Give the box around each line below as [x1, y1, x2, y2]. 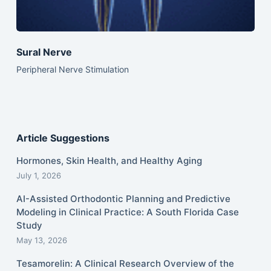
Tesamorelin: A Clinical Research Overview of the [16, 258, 234, 270]
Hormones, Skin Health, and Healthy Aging [16, 155, 202, 167]
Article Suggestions [16, 132, 109, 145]
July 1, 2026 [16, 171, 61, 181]
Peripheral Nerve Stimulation [16, 64, 129, 75]
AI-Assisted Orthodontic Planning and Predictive [16, 193, 230, 205]
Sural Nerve [16, 46, 72, 59]
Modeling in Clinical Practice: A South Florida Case [16, 206, 239, 218]
